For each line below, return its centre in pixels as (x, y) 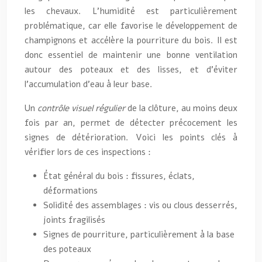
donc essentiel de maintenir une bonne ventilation (131, 55)
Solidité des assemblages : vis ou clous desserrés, (140, 205)
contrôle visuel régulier (82, 108)
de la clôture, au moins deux (182, 108)
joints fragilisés (74, 220)
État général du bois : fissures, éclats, (119, 176)
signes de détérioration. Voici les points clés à (131, 137)
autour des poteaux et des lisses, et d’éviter (131, 69)
